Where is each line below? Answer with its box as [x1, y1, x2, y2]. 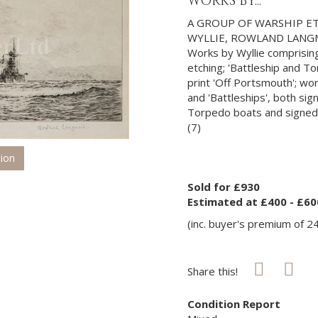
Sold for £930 [187, 180, 260, 194]
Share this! [187, 264, 241, 278]
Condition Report [187, 297, 280, 311]
